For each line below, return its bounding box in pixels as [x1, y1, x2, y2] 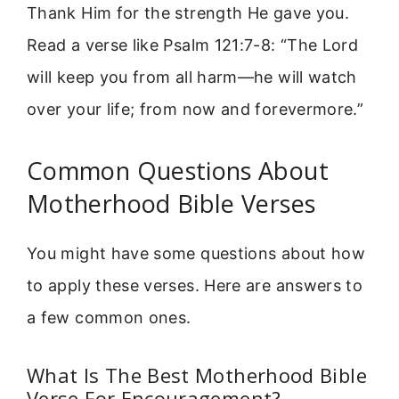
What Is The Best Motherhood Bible [27, 361, 367, 388]
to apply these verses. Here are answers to [27, 276, 363, 296]
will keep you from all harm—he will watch [27, 67, 357, 86]
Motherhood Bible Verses [27, 187, 316, 221]
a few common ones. [27, 308, 191, 328]
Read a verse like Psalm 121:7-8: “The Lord [27, 35, 359, 54]
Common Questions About [27, 154, 329, 188]
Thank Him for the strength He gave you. [27, 3, 350, 22]
